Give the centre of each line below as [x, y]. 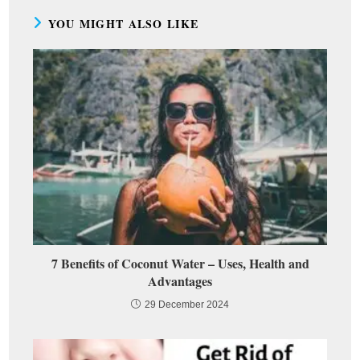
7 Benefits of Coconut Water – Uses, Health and [180, 263]
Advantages [180, 280]
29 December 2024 [187, 304]
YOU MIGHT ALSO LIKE [123, 24]
